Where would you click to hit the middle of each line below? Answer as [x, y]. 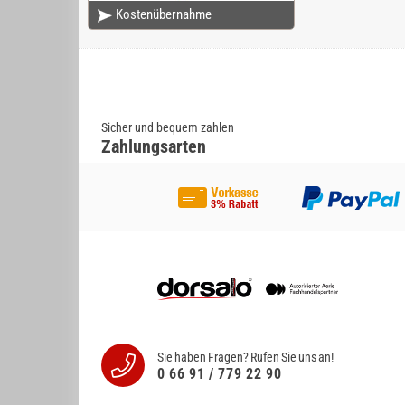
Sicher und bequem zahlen [168, 127]
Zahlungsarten [154, 146]
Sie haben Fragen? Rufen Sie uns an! [245, 357]
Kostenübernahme [164, 14]
